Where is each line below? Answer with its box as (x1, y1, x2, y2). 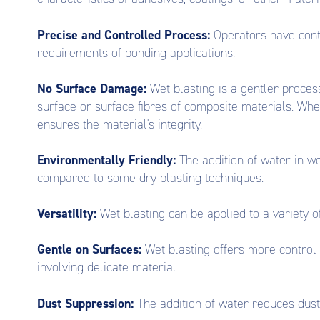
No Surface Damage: (37, 79, 146, 97)
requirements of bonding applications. (37, 44, 235, 61)
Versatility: (37, 205, 96, 223)
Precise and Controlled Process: (37, 26, 210, 44)
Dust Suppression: (37, 294, 134, 312)
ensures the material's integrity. (37, 115, 202, 133)
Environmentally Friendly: (37, 151, 176, 169)
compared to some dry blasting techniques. (37, 169, 264, 186)
